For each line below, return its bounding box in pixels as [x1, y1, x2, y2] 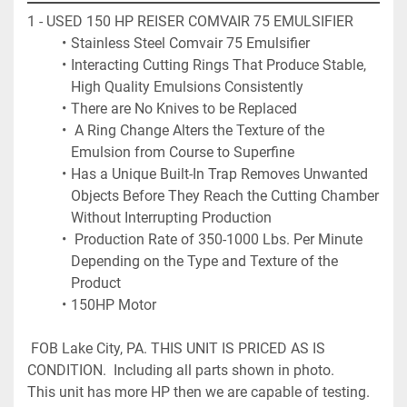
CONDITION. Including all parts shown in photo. [27, 361, 338, 379]
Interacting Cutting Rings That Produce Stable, [70, 55, 366, 74]
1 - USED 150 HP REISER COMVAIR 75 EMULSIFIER [27, 12, 357, 30]
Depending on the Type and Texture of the [71, 252, 338, 270]
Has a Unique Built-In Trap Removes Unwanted [70, 164, 368, 183]
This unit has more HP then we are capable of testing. [27, 382, 370, 401]
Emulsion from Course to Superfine [71, 143, 294, 161]
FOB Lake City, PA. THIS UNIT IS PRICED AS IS [27, 339, 325, 357]
